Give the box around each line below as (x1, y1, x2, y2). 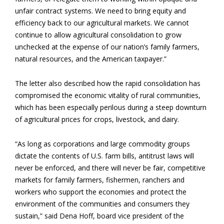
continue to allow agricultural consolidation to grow (15, 30, 181, 40)
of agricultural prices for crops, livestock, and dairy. (15, 114, 179, 124)
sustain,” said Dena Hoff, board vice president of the (15, 211, 184, 221)
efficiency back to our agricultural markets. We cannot (15, 18, 189, 28)
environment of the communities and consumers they (15, 199, 189, 209)
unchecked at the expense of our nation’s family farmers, (15, 42, 199, 52)
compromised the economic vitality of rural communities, (15, 90, 200, 100)
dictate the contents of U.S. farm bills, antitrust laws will (15, 151, 194, 161)
